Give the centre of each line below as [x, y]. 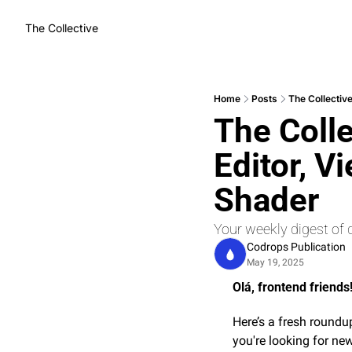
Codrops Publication [296, 247]
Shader [266, 200]
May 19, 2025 [275, 262]
